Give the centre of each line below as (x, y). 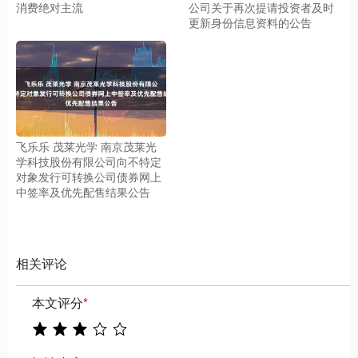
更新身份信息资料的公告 (251, 23)
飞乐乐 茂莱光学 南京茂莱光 (86, 146)
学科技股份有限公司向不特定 (89, 161)
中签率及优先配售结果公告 (83, 191)
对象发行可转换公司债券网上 (89, 176)
